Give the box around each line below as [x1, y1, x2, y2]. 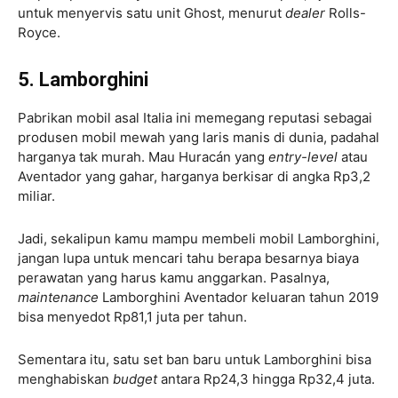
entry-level [268, 147, 338, 165]
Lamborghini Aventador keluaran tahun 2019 [99, 288, 378, 306]
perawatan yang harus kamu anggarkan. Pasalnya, [18, 268, 330, 286]
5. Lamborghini [18, 68, 148, 91]
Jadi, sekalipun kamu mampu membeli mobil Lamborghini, [18, 229, 379, 247]
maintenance [18, 288, 99, 306]
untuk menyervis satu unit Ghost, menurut [18, 4, 285, 21]
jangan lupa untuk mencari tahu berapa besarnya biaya [18, 249, 359, 267]
